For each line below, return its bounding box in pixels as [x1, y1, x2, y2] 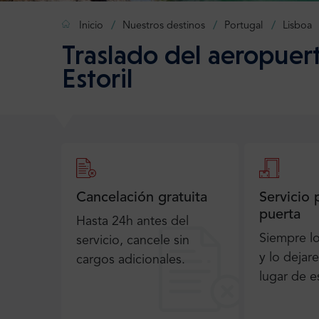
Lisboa [282, 21, 312, 31]
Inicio [79, 21, 103, 31]
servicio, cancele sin [76, 234, 189, 248]
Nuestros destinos [122, 21, 206, 31]
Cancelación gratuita [76, 191, 207, 206]
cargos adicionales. [76, 253, 185, 267]
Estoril [62, 63, 133, 95]
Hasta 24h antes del [76, 215, 189, 229]
